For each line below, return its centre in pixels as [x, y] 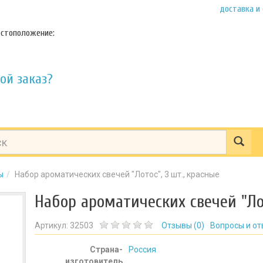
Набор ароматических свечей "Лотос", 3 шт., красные [117, 174]
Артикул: [52, 225]
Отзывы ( [179, 225]
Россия [142, 249]
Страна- [106, 249]
